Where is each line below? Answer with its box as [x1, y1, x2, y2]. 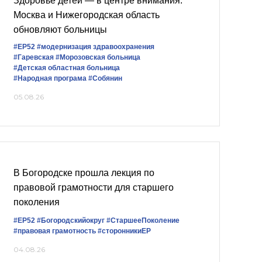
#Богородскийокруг [37, 216, 105, 225]
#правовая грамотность [13, 227, 96, 235]
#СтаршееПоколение [106, 216, 180, 225]
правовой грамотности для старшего [13, 182, 174, 192]
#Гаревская [13, 53, 54, 61]
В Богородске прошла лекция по [13, 168, 154, 178]
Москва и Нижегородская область [13, 10, 160, 20]
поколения [13, 197, 60, 207]
